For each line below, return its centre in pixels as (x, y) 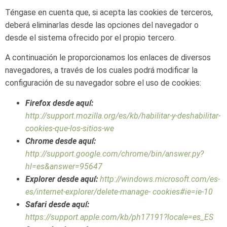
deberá (17, 25)
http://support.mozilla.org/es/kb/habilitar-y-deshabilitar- (123, 116)
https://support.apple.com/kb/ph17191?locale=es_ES (119, 217)
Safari (36, 204)
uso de (158, 83)
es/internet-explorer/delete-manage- (88, 192)
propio (134, 37)
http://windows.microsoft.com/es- (160, 179)
